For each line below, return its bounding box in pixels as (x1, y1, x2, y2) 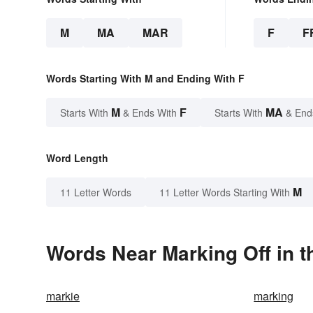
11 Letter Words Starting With (159, 185, 290, 200)
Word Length (46, 151, 108, 166)
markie (46, 288, 80, 305)
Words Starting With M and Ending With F (46, 71, 245, 86)
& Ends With (120, 105, 180, 120)
